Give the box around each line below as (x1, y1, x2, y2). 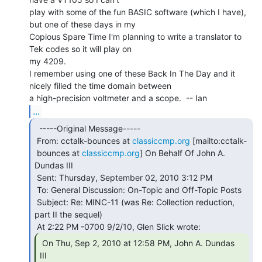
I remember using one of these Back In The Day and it (29, 68, 235, 78)
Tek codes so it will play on (29, 43, 132, 54)
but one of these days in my (29, 19, 136, 29)
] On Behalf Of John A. (140, 147, 225, 158)
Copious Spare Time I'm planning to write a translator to (29, 31, 242, 42)
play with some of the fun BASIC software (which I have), (29, 6, 246, 17)
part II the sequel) (35, 209, 102, 219)
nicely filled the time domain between (29, 80, 171, 91)
